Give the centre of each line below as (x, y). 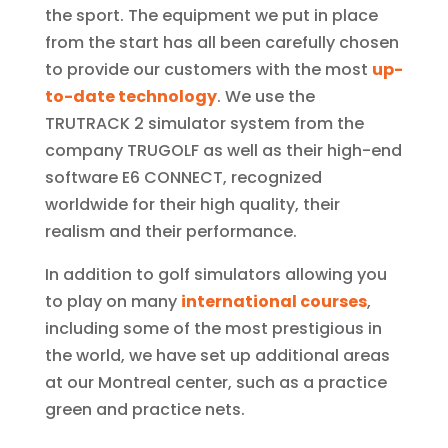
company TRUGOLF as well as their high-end (223, 150)
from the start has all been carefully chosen (221, 42)
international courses (273, 301)
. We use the (265, 96)
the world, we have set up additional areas (217, 355)
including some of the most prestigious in (213, 328)
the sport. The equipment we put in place (211, 15)
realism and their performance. (170, 231)
